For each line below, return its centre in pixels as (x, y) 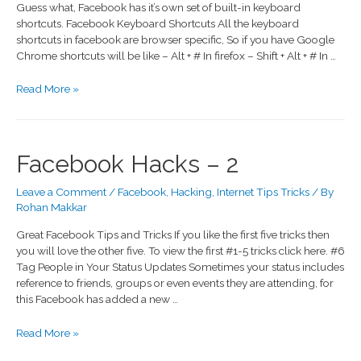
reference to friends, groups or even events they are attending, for (175, 282)
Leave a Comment (61, 191)
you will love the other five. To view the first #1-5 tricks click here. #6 (180, 250)
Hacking (191, 191)
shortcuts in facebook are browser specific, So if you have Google (175, 39)
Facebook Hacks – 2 (127, 164)
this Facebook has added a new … (97, 299)
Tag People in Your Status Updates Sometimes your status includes (180, 266)
